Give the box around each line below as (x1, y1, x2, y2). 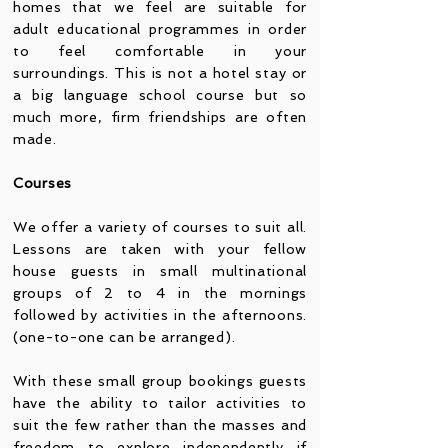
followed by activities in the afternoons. (13, 307, 307, 323)
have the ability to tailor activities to (13, 395, 307, 411)
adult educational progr (13, 21, 188, 37)
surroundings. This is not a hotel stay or (13, 65, 307, 81)
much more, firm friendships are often (13, 109, 307, 125)
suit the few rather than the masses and (13, 417, 307, 433)
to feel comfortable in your (13, 43, 307, 59)
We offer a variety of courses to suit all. (13, 219, 307, 235)
